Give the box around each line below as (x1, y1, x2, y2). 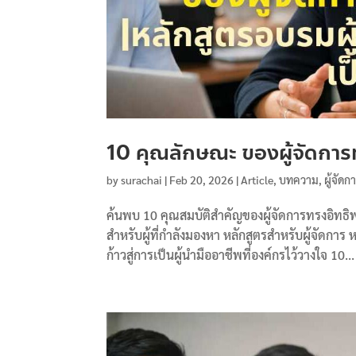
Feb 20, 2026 (169, 172, 234, 188)
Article (241, 172, 274, 188)
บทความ (279, 172, 319, 188)
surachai (121, 172, 163, 188)
